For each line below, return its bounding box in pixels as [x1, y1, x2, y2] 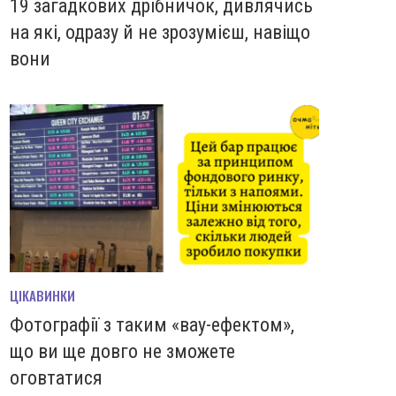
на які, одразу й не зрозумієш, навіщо [10, 20, 310, 43]
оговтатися [10, 367, 103, 390]
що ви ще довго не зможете [10, 340, 235, 363]
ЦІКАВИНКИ [10, 286, 75, 306]
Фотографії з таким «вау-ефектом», [10, 314, 294, 337]
